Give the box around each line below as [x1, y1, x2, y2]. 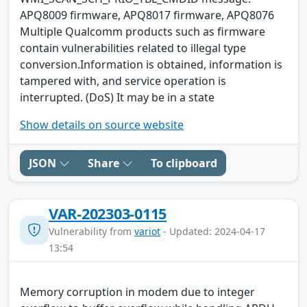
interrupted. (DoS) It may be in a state [20, 89, 214, 105]
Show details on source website [20, 116, 184, 132]
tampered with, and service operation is [20, 73, 226, 88]
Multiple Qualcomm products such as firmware [20, 23, 265, 39]
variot [134, 224, 160, 238]
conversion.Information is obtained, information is [20, 56, 282, 72]
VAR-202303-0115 [49, 203, 167, 223]
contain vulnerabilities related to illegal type [20, 40, 246, 56]
